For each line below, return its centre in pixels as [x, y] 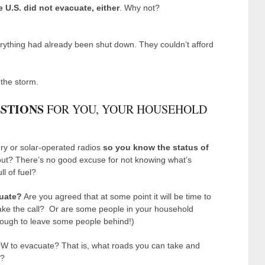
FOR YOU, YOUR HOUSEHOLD [125, 109]
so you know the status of [156, 147]
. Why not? [140, 7]
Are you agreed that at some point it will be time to [117, 196]
